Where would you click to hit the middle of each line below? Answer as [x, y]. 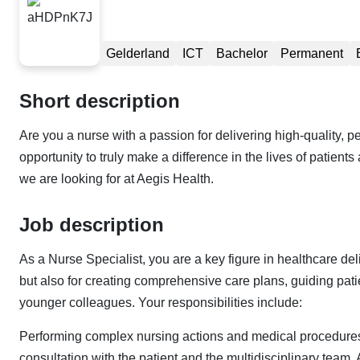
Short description [100, 101]
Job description [92, 225]
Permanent [312, 53]
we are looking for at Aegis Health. [117, 179]
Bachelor [242, 53]
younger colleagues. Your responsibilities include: [161, 303]
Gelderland [138, 53]
